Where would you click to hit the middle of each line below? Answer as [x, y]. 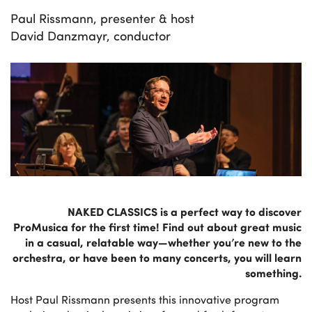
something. [273, 272]
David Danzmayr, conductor [91, 36]
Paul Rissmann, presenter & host [102, 18]
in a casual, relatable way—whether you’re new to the [163, 242]
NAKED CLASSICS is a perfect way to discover [185, 211]
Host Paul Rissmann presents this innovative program [145, 299]
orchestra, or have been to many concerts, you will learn [157, 257]
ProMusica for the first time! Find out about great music [157, 226]
